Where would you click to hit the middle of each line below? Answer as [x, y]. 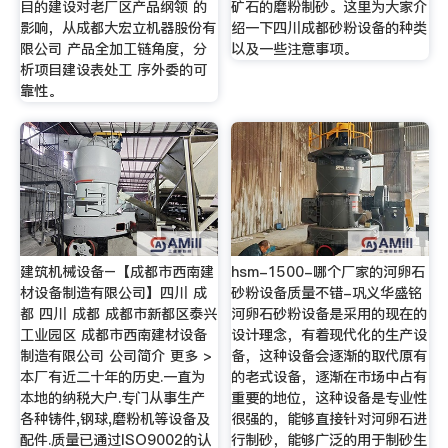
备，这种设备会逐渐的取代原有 [329, 355]
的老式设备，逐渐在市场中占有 [329, 376]
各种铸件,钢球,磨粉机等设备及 [114, 418]
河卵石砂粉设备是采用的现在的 [329, 313]
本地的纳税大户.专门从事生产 [112, 397]
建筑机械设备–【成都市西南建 [116, 271]
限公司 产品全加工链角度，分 [113, 49]
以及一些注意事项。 [294, 49]
